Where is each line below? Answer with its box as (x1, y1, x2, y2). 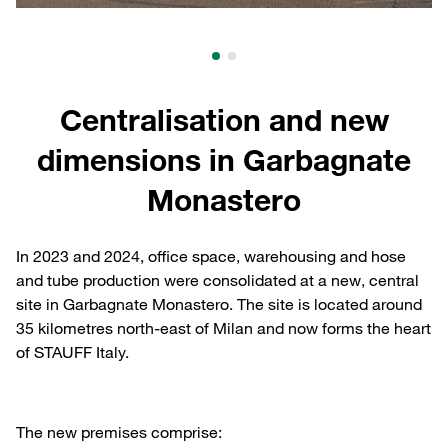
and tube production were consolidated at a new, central (16, 269, 419, 290)
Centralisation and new (59, 100, 389, 138)
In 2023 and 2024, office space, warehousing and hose (16, 245, 406, 266)
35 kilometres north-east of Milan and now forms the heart (16, 317, 431, 338)
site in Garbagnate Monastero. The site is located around (16, 293, 422, 314)
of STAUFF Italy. (16, 341, 129, 362)
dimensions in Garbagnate (37, 140, 411, 178)
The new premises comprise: (16, 421, 222, 442)
